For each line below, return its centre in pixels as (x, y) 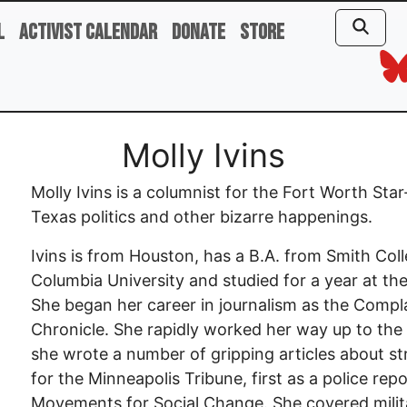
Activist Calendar (88, 32)
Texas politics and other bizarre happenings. (202, 217)
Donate (199, 32)
